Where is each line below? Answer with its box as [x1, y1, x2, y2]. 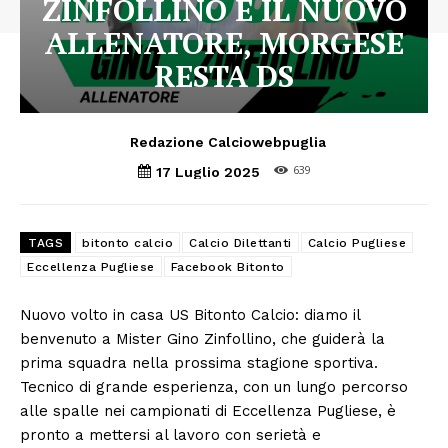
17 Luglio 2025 [155, 163, 260, 180]
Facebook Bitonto [170, 260, 285, 275]
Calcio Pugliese [307, 236, 406, 251]
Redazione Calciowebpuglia [129, 134, 326, 151]
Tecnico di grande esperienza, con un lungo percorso [20, 378, 408, 397]
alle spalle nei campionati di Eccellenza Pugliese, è [20, 402, 396, 421]
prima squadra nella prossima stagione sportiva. [20, 354, 378, 373]
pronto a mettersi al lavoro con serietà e [20, 426, 321, 445]
